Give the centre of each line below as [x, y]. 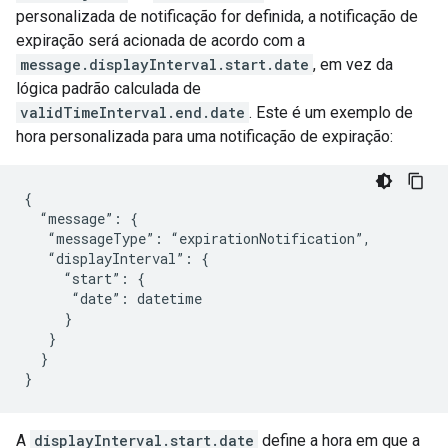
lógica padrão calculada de [108, 88]
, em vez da [353, 64]
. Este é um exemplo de [331, 112]
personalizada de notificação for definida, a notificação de [217, 16]
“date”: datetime [113, 298]
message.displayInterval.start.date [164, 64]
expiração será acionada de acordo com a [160, 40]
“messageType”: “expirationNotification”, [197, 238]
